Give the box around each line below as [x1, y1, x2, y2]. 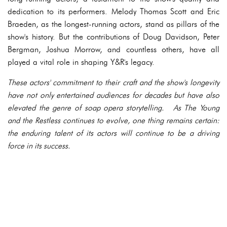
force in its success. [8, 141, 70, 150]
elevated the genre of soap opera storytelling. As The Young [8, 103, 219, 112]
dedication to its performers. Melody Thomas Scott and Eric [8, 7, 219, 16]
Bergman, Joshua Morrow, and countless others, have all [8, 45, 219, 54]
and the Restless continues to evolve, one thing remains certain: [8, 116, 219, 125]
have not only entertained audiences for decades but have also [8, 90, 219, 100]
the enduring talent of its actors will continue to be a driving [8, 128, 219, 138]
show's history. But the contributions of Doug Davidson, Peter [8, 32, 219, 42]
